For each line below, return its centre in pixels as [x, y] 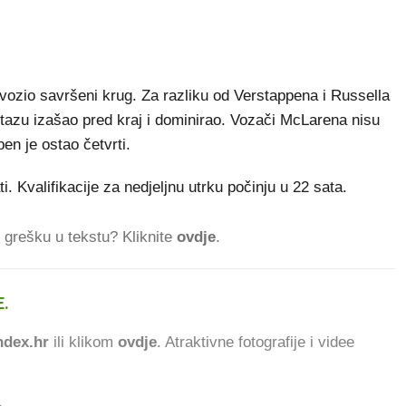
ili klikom [83, 342]
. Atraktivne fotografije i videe [256, 342]
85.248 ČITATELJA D [82, 303]
